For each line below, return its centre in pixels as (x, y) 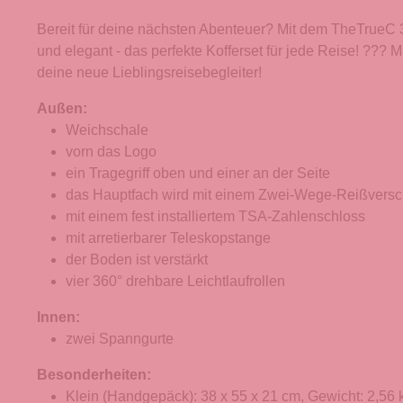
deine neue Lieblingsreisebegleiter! (149, 73)
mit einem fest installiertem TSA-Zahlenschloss (215, 217)
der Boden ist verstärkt (137, 260)
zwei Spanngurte (120, 339)
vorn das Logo (111, 152)
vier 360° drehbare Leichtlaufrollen (175, 282)
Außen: (62, 109)
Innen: (58, 318)
